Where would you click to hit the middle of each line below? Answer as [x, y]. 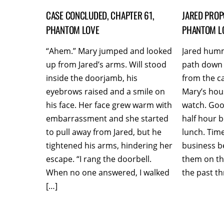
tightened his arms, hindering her [109, 146]
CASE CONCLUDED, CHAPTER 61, [100, 15]
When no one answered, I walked [108, 173]
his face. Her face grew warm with [109, 105]
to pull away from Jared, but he [104, 132]
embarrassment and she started [107, 119]
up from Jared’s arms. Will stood [106, 65]
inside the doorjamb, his [92, 78]
